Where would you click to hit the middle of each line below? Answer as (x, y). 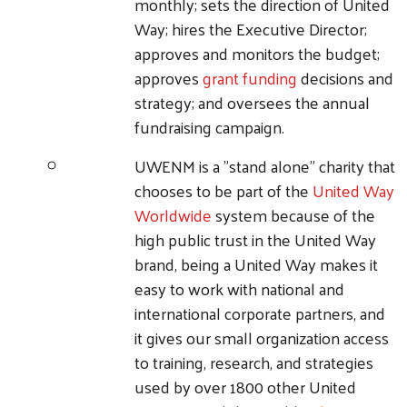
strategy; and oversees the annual (252, 102)
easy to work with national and (239, 288)
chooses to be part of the (223, 190)
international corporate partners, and (260, 313)
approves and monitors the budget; (257, 53)
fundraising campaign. (209, 126)
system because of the (293, 214)
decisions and (345, 77)
